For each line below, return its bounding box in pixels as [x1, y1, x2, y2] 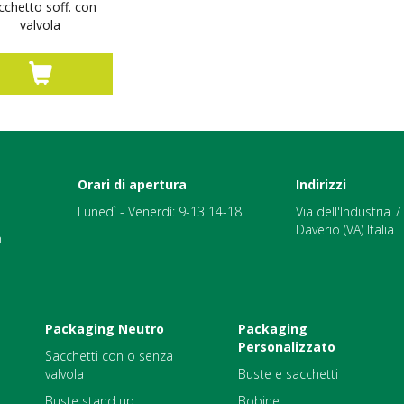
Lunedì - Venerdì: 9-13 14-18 [78, 202, 242, 220]
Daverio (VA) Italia [296, 220, 394, 238]
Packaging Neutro [45, 319, 164, 337]
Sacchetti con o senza [45, 346, 173, 364]
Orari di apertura [78, 175, 187, 193]
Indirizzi [296, 175, 346, 193]
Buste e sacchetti [238, 364, 338, 382]
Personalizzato [238, 337, 335, 355]
